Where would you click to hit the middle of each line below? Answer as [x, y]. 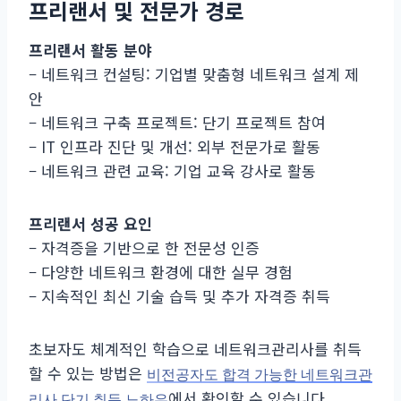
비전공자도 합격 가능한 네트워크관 [260, 374]
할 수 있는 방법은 [88, 372]
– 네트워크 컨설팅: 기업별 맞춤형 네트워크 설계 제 [194, 73]
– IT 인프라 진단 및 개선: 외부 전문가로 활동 [175, 146]
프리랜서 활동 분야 [90, 49]
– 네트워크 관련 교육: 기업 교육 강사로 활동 [172, 170]
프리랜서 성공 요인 [90, 223]
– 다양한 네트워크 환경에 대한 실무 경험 [161, 271]
